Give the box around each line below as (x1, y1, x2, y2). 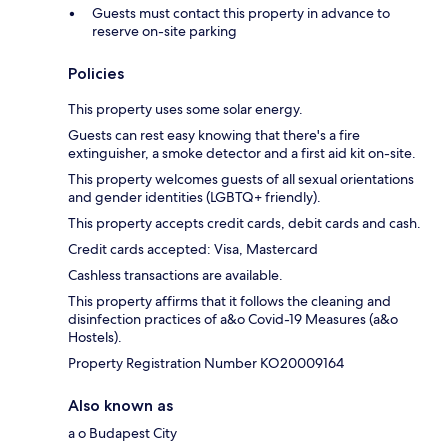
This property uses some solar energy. (68, 100, 303, 119)
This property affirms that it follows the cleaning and (68, 292, 391, 311)
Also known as (68, 396, 173, 416)
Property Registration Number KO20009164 (68, 354, 344, 373)
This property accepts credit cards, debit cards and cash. (68, 214, 421, 233)
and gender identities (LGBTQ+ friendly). (68, 188, 321, 207)
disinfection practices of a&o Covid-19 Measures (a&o (68, 310, 398, 329)
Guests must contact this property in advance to (92, 4, 390, 23)
